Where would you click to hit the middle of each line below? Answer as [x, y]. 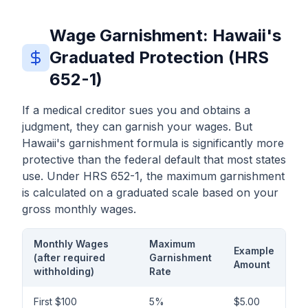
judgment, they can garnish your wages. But [137, 126]
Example [254, 251]
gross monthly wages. [79, 209]
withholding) [64, 271]
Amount [252, 264]
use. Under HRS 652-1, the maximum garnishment [153, 176]
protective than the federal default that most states [154, 159]
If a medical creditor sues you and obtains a [136, 110]
